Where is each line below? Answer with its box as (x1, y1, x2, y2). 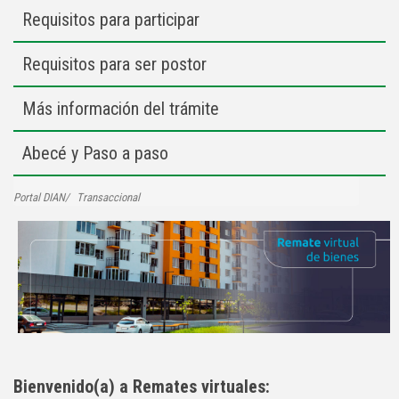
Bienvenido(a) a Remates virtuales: (13, 375, 270, 397)
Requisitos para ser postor (22, 53, 207, 75)
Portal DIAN (13, 191, 65, 204)
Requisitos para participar (22, 9, 199, 30)
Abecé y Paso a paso (22, 142, 168, 164)
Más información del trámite (22, 98, 219, 119)
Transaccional (77, 191, 140, 204)
